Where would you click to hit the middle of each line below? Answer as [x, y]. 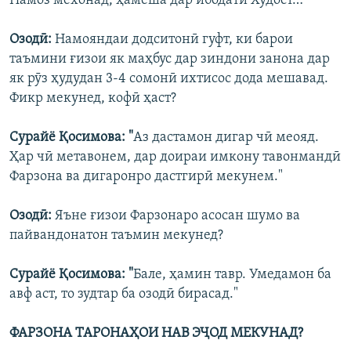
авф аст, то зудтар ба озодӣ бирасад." [124, 294]
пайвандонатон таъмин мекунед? [116, 235]
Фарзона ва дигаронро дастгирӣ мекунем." [146, 176]
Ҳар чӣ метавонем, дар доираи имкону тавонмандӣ [175, 157]
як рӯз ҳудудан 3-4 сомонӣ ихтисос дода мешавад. [169, 78]
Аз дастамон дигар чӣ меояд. [226, 137]
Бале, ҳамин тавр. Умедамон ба [232, 274]
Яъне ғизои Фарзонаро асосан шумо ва [177, 215]
